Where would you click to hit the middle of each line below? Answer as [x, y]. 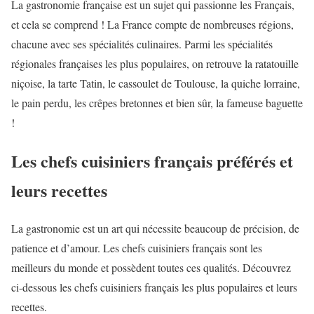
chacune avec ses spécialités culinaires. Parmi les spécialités [142, 43]
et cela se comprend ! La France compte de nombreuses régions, [152, 24]
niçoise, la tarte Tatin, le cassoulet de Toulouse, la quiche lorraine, [156, 83]
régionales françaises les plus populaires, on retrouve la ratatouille [155, 63]
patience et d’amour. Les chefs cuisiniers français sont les [137, 248]
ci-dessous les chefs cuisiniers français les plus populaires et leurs [154, 287]
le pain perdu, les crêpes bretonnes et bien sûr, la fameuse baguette [157, 102]
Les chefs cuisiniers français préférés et [152, 161]
